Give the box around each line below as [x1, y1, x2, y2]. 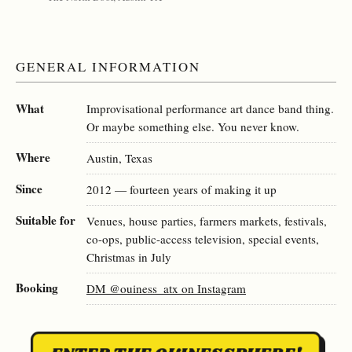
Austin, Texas [86, 149, 152, 166]
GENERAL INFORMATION [16, 57, 201, 75]
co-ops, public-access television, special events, [86, 230, 319, 247]
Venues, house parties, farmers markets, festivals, [86, 212, 327, 229]
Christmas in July [86, 248, 171, 265]
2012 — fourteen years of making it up [86, 181, 277, 197]
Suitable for [16, 211, 75, 229]
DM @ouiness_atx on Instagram [86, 280, 246, 296]
